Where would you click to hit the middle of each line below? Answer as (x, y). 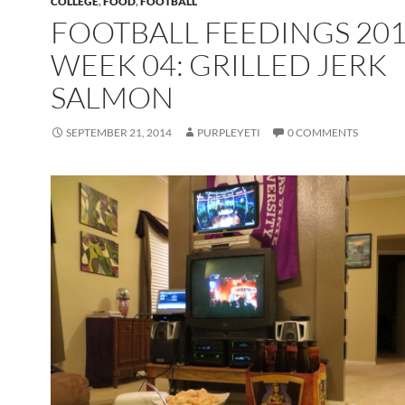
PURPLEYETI (229, 132)
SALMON (112, 97)
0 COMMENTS (323, 132)
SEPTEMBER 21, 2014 (119, 132)
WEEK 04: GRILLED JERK (219, 64)
